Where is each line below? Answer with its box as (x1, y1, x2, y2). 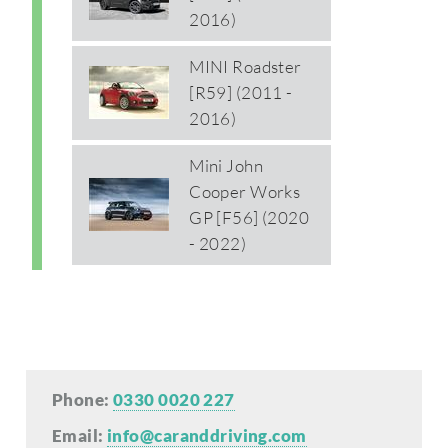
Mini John (189, 155, 263, 177)
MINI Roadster (189, 56, 302, 78)
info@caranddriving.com (107, 424, 307, 446)
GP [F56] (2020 (189, 207, 310, 229)
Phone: (52, 388, 114, 410)
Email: (52, 424, 108, 446)
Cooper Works (189, 181, 301, 203)
